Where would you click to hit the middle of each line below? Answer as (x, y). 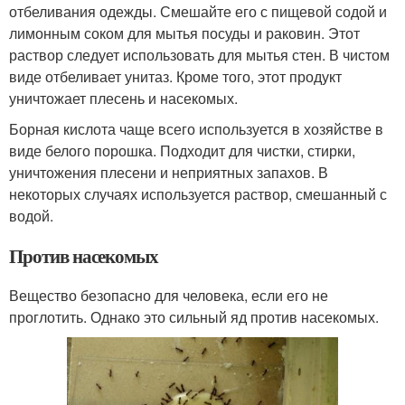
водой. (31, 215)
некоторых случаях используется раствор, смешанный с (198, 193)
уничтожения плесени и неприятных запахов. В (169, 172)
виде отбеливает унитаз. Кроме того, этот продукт (175, 76)
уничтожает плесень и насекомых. (123, 98)
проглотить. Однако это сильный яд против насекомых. (194, 316)
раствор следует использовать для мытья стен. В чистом (199, 54)
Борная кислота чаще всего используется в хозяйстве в (196, 128)
